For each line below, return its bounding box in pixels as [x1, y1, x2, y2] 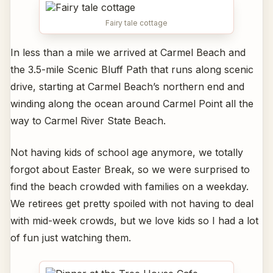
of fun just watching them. [10, 231, 131, 244]
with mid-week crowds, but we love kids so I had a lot [10, 214, 258, 227]
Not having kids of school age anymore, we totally [10, 146, 243, 158]
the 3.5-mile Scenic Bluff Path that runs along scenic [10, 63, 253, 76]
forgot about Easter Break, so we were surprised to [10, 163, 250, 175]
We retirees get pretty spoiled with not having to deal [10, 197, 253, 210]
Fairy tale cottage [105, 18, 168, 27]
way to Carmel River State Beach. [10, 114, 166, 127]
